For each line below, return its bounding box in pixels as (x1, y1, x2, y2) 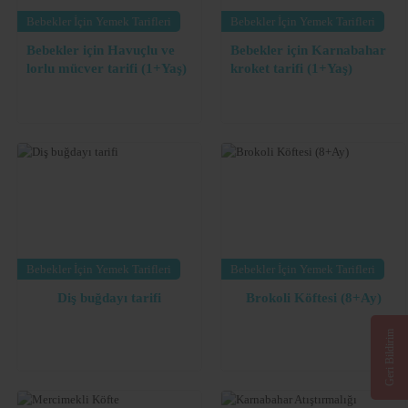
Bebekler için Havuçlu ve (26, 42, 175, 57)
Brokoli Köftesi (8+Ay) (245, 290, 382, 305)
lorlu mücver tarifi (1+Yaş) (26, 60, 187, 76)
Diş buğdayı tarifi (57, 290, 161, 305)
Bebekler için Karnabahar (230, 42, 386, 57)
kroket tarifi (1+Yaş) (230, 60, 352, 76)
